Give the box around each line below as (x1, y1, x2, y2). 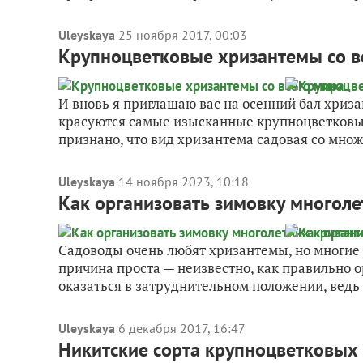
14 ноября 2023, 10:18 (118, 173, 249, 190)
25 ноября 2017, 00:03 (118, 27, 247, 43)
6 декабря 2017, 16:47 (118, 320, 246, 336)
